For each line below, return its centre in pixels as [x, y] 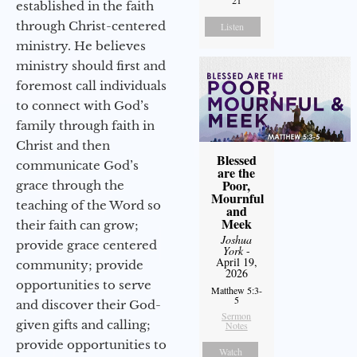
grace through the [70, 186]
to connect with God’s [82, 106]
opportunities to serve [84, 285]
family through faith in [85, 126]
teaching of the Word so [88, 206]
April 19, [236, 262]
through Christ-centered [91, 26]
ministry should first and [91, 66]
